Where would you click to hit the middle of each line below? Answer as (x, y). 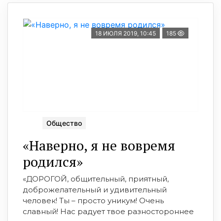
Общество (64, 123)
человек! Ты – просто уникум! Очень (93, 200)
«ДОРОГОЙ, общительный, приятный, (96, 179)
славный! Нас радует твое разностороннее (108, 211)
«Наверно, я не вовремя (99, 145)
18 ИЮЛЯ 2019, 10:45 (126, 33)
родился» (53, 161)
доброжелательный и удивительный (95, 189)
